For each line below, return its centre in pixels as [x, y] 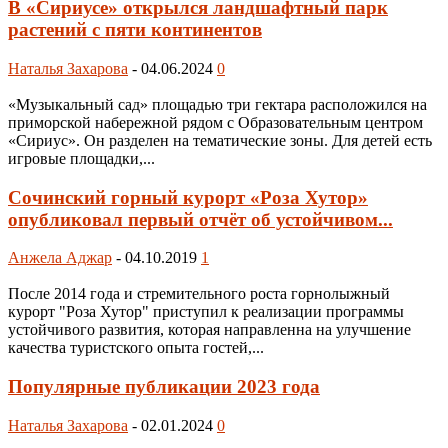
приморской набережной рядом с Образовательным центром [215, 122]
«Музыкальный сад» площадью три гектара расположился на [217, 104]
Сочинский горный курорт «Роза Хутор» [188, 197]
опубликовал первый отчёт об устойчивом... [200, 219]
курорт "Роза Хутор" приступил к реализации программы [206, 312]
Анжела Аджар [60, 258]
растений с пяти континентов [135, 30]
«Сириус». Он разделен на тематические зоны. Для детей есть [220, 140]
